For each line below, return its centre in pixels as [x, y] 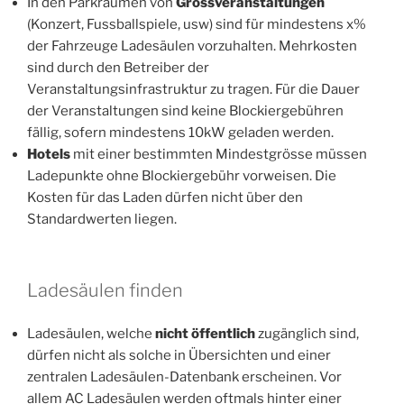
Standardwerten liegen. [102, 220]
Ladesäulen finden [105, 290]
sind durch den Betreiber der [118, 68]
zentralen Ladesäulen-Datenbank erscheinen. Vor [184, 377]
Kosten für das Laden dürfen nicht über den [165, 198]
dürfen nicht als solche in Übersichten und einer [179, 356]
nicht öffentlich [205, 334]
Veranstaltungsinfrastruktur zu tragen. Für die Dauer [193, 90]
